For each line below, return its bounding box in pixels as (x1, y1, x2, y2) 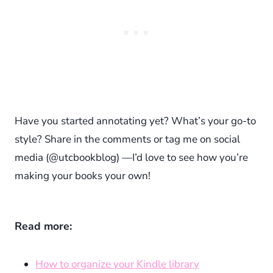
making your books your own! (15, 169, 151, 183)
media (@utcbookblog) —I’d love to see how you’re (15, 151, 248, 165)
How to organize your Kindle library (35, 257, 199, 272)
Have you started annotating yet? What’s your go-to (15, 114, 256, 129)
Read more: (15, 219, 72, 234)
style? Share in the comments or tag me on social (15, 132, 240, 147)
